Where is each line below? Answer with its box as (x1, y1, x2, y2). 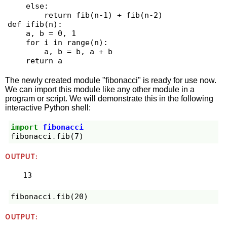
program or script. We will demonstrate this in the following (5, 94, 214, 103)
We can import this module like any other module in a (5, 85, 195, 94)
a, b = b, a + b (7, 47, 44, 57)
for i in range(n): (7, 38, 26, 48)
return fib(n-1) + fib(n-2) (7, 11, 44, 20)
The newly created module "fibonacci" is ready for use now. (5, 75, 217, 85)
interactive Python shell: (5, 103, 91, 112)
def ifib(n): (7, 20, 62, 29)
